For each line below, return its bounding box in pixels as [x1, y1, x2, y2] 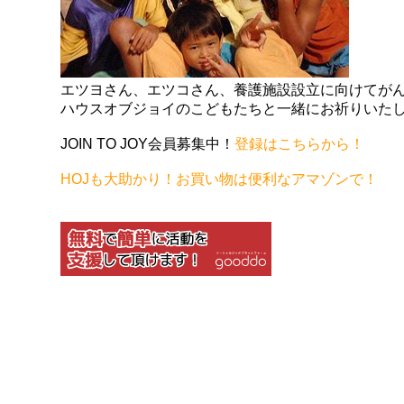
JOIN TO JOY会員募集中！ [60, 136, 235, 152]
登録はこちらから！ [234, 136, 365, 152]
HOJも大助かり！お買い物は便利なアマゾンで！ [60, 171, 379, 188]
